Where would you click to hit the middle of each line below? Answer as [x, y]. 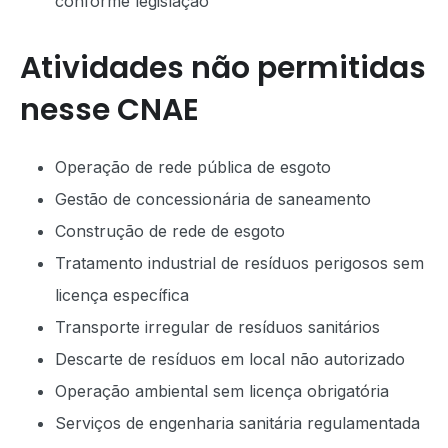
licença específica [122, 295]
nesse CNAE [109, 110]
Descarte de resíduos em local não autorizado [230, 359]
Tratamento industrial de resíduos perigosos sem [239, 263]
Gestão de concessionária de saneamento [213, 199]
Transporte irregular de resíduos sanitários [217, 327]
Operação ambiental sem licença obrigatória [222, 391]
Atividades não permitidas [223, 68]
